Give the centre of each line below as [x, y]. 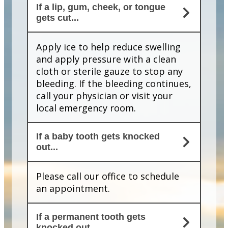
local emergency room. [86, 108]
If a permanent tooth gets [91, 217]
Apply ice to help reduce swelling [108, 47]
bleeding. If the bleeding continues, [114, 84]
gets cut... [58, 18]
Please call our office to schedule [108, 176]
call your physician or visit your [104, 96]
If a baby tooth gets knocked [98, 137]
